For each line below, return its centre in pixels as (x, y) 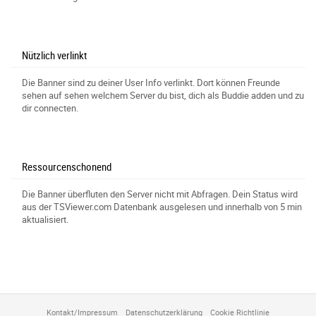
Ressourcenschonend (67, 167)
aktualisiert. (45, 220)
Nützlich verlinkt (54, 55)
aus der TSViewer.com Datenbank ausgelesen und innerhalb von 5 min (162, 207)
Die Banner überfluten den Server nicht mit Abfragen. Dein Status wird (160, 194)
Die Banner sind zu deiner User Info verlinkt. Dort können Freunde (151, 83)
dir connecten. (50, 108)
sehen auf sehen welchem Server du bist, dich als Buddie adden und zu (163, 96)
